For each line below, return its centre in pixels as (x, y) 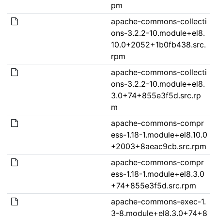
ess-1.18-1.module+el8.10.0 (159, 134)
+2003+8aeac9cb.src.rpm (158, 146)
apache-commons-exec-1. (158, 201)
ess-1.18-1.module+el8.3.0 (157, 174)
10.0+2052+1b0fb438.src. (158, 44)
